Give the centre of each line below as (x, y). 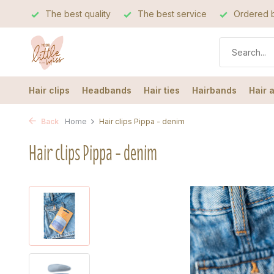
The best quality (77, 14)
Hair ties (162, 90)
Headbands (107, 90)
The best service (171, 14)
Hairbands (214, 90)
